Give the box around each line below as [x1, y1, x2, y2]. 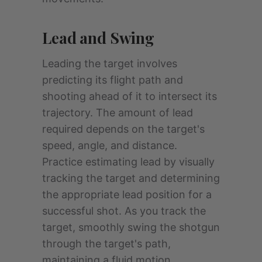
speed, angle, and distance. [42, 139, 177, 152]
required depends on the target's [42, 123, 205, 136]
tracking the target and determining [42, 172, 220, 185]
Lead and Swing [42, 27, 155, 49]
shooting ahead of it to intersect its [42, 90, 217, 103]
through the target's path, [42, 237, 171, 250]
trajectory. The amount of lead [42, 106, 193, 119]
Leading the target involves [42, 57, 177, 70]
